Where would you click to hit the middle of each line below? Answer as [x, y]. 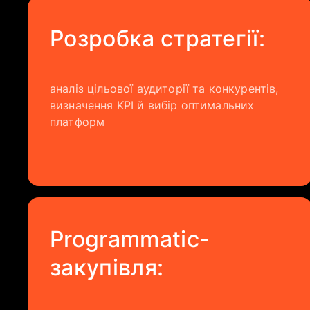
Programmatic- [130, 239]
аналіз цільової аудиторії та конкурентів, [164, 89]
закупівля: [107, 267]
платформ [77, 122]
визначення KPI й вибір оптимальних [152, 105]
